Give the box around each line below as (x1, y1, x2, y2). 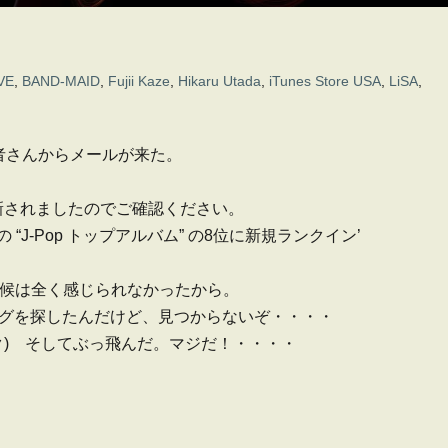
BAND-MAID (22, 73, 100, 89)
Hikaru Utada (178, 73, 261, 89)
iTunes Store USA (269, 73, 381, 89)
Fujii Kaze (108, 73, 170, 89)
